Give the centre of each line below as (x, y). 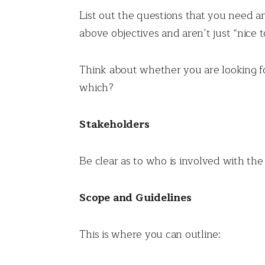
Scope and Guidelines (135, 198)
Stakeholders (114, 125)
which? (96, 88)
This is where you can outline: (150, 235)
